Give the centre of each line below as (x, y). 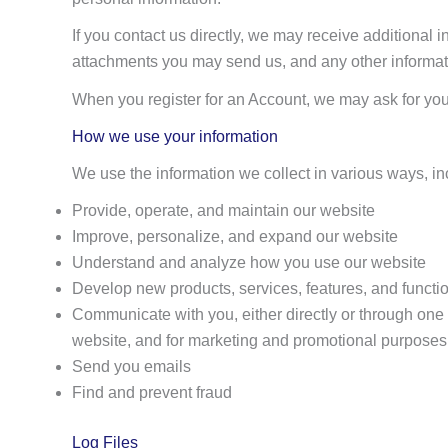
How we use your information (175, 136)
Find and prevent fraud (152, 393)
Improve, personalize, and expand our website (235, 237)
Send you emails (131, 367)
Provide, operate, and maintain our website (223, 211)
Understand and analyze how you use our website (249, 263)
